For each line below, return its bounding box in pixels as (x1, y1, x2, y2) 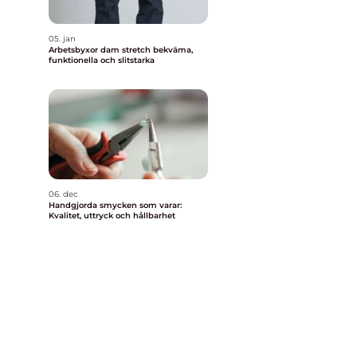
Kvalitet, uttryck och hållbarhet (49, 210, 175, 221)
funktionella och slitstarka (49, 55, 155, 65)
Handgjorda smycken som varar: (49, 200, 182, 210)
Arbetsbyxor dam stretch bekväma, (49, 45, 153, 55)
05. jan (49, 33, 76, 44)
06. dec (49, 189, 78, 199)
